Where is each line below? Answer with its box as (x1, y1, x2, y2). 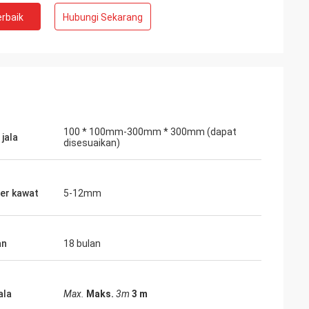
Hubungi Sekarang (63, 12, 143, 23)
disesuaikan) (63, 137, 120, 148)
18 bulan (63, 238, 101, 249)
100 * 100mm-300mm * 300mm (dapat (63, 126, 237, 137)
